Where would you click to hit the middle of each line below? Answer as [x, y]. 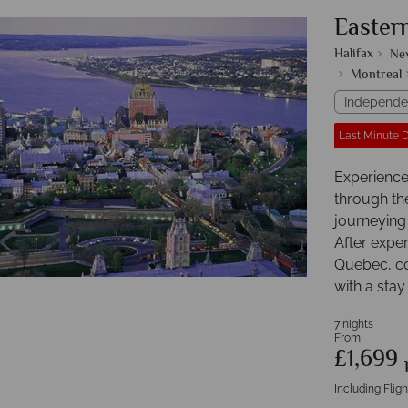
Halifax [354, 55]
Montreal [376, 76]
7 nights [354, 324]
